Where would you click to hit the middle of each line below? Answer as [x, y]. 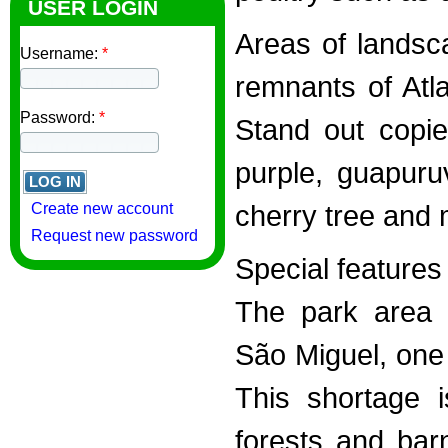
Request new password [114, 236]
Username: [61, 54]
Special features [338, 269]
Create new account [102, 209]
